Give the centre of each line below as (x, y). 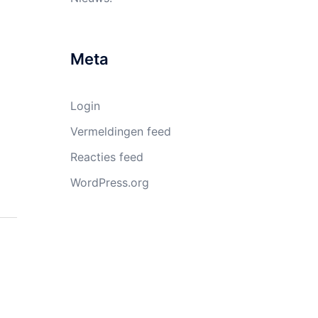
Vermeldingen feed (120, 131)
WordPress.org (109, 182)
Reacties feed (106, 157)
